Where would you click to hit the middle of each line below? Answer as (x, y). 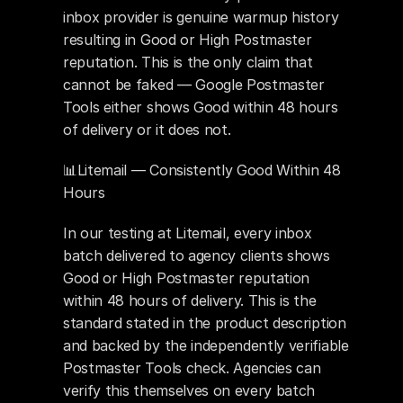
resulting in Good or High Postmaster (188, 40)
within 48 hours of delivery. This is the (190, 300)
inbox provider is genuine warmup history (201, 17)
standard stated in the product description (205, 323)
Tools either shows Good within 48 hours (201, 107)
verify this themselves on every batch (189, 390)
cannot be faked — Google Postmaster (194, 85)
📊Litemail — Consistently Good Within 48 (202, 170)
